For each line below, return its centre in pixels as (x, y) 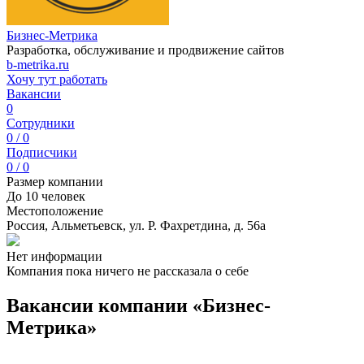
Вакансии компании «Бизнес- (139, 305)
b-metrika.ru (38, 65)
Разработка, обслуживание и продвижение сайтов (145, 50)
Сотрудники (41, 123)
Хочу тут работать (57, 79)
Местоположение (55, 211)
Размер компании (55, 182)
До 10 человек (46, 196)
